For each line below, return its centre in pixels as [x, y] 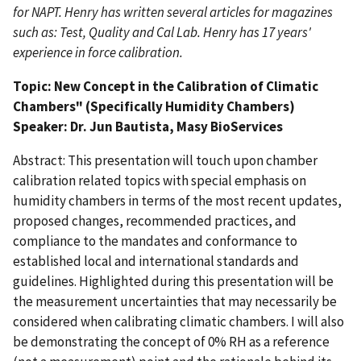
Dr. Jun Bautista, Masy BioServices [176, 126]
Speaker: [41, 126]
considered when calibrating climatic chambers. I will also [178, 321]
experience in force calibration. [98, 52]
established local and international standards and [156, 261]
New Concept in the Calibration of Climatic [186, 86]
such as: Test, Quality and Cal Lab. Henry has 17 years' [162, 32]
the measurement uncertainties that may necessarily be [175, 301]
